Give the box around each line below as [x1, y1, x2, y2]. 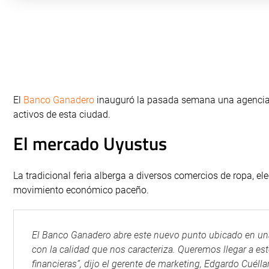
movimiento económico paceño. [13, 184, 149, 196]
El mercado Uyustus [13, 130, 167, 157]
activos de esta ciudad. [13, 109, 110, 120]
